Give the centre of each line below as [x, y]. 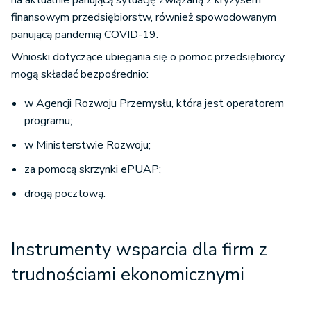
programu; [48, 121]
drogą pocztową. [65, 194]
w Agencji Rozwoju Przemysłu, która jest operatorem [154, 104]
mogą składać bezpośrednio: [80, 75]
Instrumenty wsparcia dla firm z [139, 250]
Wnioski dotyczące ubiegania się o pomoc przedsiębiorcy [148, 57]
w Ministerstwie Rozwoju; [87, 145]
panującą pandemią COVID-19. [85, 35]
